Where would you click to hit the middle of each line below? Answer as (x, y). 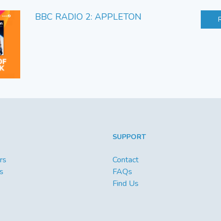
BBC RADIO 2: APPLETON (88, 17)
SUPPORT (129, 137)
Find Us (126, 184)
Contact (126, 160)
